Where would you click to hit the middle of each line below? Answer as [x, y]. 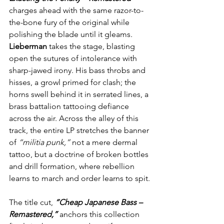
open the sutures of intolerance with [74, 58]
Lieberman [28, 46]
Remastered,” [34, 214]
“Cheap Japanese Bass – [100, 202]
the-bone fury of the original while [70, 22]
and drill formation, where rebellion [73, 166]
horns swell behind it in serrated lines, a [80, 94]
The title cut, [32, 202]
